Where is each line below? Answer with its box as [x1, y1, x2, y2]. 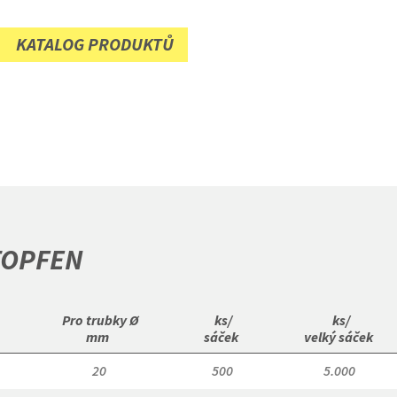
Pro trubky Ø [58, 310, 139, 330]
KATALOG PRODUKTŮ [16, 33, 174, 57]
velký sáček [303, 327, 376, 346]
